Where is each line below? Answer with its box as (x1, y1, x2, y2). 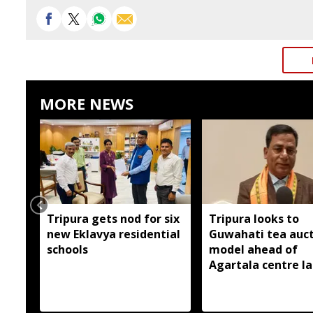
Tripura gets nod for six (47, 210, 180, 226)
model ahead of (208, 241, 298, 257)
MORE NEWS (40, 93, 133, 114)
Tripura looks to (208, 210, 299, 226)
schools (47, 241, 88, 257)
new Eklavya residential (47, 226, 180, 242)
